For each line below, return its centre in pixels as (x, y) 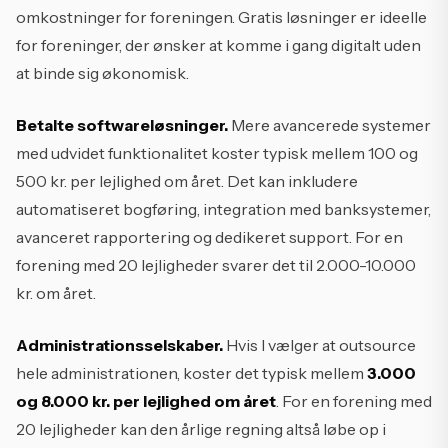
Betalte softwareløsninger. (122, 125)
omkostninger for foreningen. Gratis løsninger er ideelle (221, 17)
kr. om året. (56, 293)
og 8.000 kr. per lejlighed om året (146, 401)
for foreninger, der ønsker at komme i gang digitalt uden (218, 45)
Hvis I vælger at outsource (319, 345)
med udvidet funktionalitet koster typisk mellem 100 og (217, 153)
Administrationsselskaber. (119, 345)
